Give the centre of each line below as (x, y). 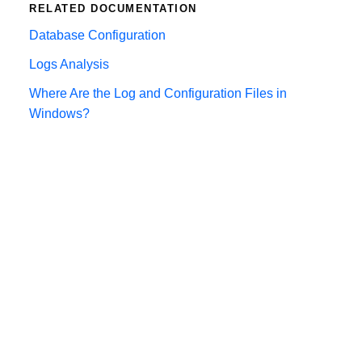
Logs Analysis (69, 64)
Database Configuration (97, 35)
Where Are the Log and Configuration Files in (158, 94)
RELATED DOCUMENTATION (113, 8)
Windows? (59, 114)
